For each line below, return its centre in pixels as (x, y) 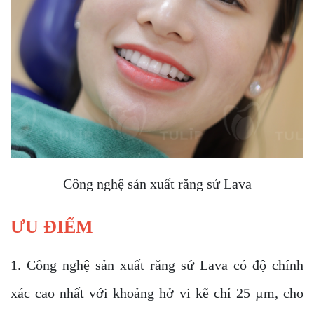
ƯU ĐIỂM (52, 227)
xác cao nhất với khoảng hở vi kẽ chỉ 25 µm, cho (157, 293)
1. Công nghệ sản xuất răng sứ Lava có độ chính (157, 265)
